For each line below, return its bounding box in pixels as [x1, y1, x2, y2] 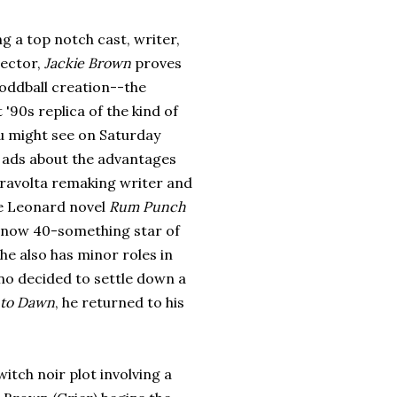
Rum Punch [109, 198, 186, 215]
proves [135, 54, 182, 72]
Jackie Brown [44, 54, 135, 72]
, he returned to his [55, 293, 184, 311]
